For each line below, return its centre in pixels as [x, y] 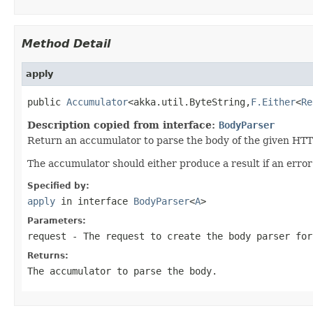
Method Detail [66, 43]
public [47, 102]
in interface [94, 201]
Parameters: [57, 220]
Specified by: [58, 185]
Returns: [48, 255]
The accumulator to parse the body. [122, 271]
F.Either [273, 102]
